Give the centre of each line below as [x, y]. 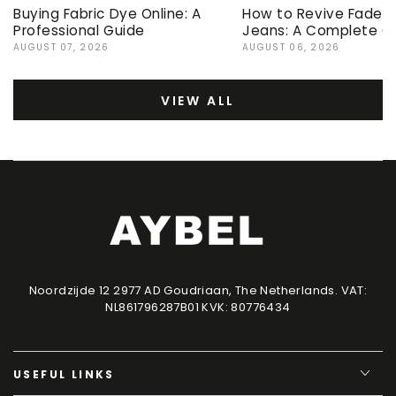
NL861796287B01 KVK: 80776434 [198, 307]
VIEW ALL [198, 100]
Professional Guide [79, 30]
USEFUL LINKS [64, 374]
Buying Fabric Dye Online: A [107, 13]
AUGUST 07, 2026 [61, 47]
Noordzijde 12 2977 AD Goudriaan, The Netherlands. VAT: [198, 290]
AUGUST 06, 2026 [291, 47]
